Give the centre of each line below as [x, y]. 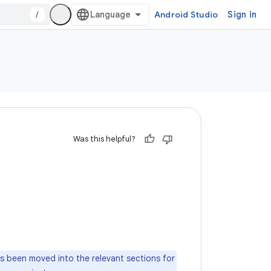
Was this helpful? [104, 139]
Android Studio [186, 15]
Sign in [242, 15]
